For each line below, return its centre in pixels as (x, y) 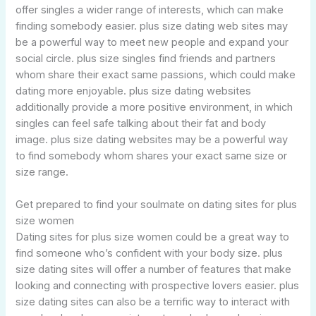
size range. (42, 172)
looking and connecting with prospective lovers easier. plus (158, 286)
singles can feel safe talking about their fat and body (141, 123)
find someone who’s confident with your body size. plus (150, 254)
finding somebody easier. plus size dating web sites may (152, 26)
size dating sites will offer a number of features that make (154, 270)
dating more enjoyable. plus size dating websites (134, 91)
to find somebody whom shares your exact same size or (152, 156)
